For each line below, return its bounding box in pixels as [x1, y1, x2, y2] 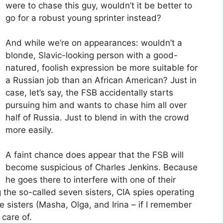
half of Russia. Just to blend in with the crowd [5, 112, 189, 123]
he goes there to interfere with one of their [5, 175, 176, 185]
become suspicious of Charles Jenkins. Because [5, 162, 198, 173]
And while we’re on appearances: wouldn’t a [5, 38, 182, 48]
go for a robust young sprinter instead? [5, 13, 161, 23]
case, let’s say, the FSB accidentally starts [5, 88, 173, 98]
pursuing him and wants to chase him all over [5, 100, 187, 111]
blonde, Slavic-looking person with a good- [5, 50, 178, 61]
